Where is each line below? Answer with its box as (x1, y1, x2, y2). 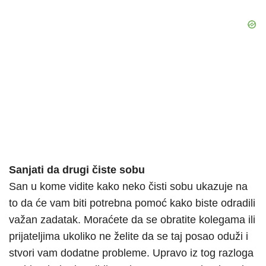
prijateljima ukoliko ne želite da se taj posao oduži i (9, 230, 248, 243)
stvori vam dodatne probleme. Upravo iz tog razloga (9, 247, 254, 259)
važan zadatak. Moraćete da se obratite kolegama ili (9, 214, 255, 226)
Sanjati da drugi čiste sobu (9, 164, 145, 176)
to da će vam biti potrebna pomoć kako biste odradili (9, 197, 255, 210)
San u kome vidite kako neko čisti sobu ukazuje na (9, 180, 248, 193)
